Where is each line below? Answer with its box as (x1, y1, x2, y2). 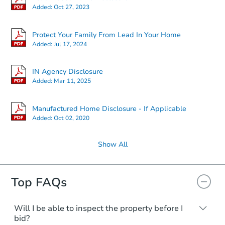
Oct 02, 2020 (54, 114, 89, 122)
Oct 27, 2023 (54, 3, 89, 12)
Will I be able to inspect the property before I (14, 203, 183, 214)
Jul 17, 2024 (54, 40, 87, 48)
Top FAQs (11, 174, 67, 191)
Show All (97, 140, 128, 150)
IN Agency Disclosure (32, 67, 103, 77)
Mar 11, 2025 (54, 77, 91, 85)
